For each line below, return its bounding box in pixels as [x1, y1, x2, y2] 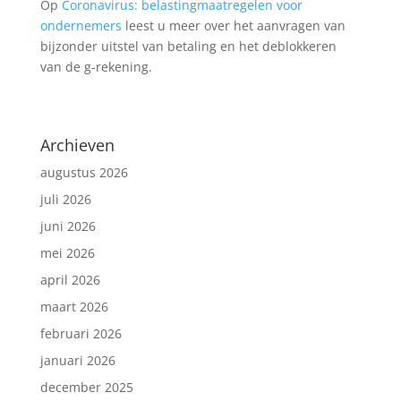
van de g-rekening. [39, 57, 152, 75]
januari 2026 [39, 351, 115, 369]
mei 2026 [39, 243, 95, 261]
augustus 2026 [39, 163, 128, 181]
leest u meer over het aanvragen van [121, 16, 346, 34]
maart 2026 [39, 297, 108, 315]
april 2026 [39, 270, 100, 288]
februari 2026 [39, 324, 122, 342]
